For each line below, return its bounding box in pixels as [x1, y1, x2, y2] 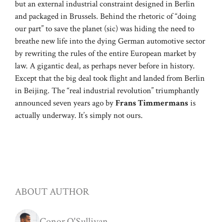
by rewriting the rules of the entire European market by [15, 48, 196, 59]
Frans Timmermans [115, 98, 188, 109]
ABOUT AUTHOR [15, 185, 89, 198]
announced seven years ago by [15, 98, 115, 109]
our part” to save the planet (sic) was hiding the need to [15, 23, 194, 35]
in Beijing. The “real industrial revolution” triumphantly [15, 85, 199, 97]
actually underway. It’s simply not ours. [15, 110, 143, 121]
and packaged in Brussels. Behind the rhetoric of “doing [15, 11, 196, 22]
